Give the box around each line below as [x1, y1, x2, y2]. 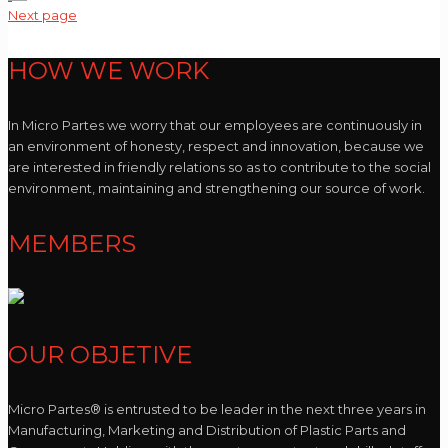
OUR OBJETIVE [8, 339, 192, 369]
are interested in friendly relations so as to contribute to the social [8, 159, 431, 176]
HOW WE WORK [8, 56, 209, 86]
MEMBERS [8, 228, 136, 258]
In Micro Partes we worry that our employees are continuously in [8, 117, 422, 134]
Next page [8, 7, 77, 24]
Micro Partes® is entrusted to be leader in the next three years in [8, 400, 426, 417]
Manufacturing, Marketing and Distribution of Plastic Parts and [8, 421, 406, 438]
